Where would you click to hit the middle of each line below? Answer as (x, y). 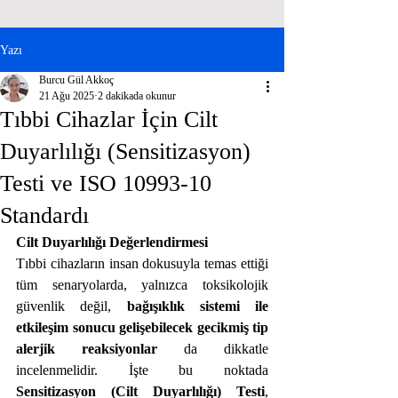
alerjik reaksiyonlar (87, 349)
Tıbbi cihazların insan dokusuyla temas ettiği (142, 263)
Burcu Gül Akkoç (76, 80)
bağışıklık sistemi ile (197, 306)
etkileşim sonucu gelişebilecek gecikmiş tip (142, 327)
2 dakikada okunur (137, 96)
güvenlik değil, (72, 306)
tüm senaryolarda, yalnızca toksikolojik (142, 285)
